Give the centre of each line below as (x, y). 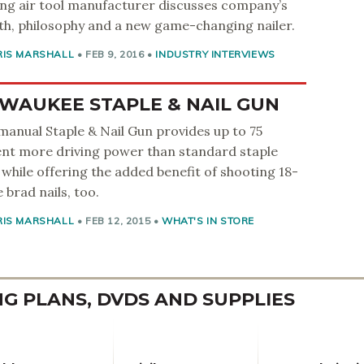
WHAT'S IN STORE (208, 221)
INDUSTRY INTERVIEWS (215, 54)
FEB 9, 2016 (115, 54)
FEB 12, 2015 (118, 221)
